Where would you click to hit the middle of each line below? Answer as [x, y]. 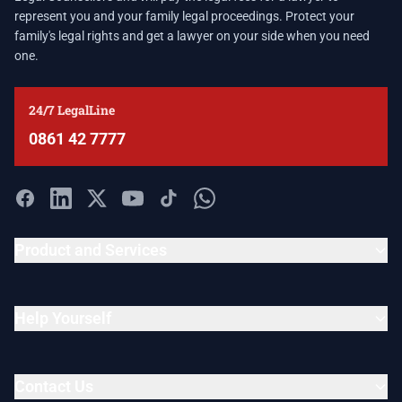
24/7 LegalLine [72, 110]
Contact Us [54, 386]
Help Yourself [63, 318]
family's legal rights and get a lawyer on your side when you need [192, 36]
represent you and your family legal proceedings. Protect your [184, 16]
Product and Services [91, 250]
